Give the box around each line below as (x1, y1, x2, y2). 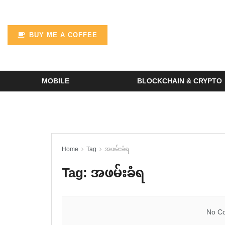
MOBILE (41, 77, 69, 85)
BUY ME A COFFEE (27, 31, 97, 39)
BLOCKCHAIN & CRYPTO (137, 77, 222, 85)
